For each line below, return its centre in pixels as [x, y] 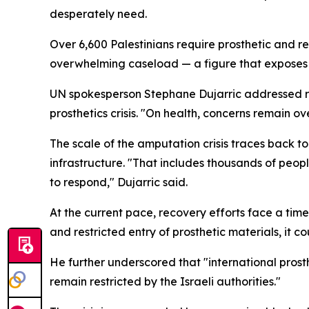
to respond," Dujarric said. [119, 182]
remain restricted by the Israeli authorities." [165, 281]
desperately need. [98, 14]
